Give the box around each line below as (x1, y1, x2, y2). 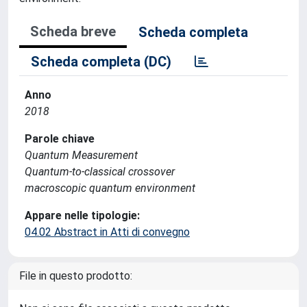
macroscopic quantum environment (25, 182, 195, 195)
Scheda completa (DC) (31, 53, 171, 70)
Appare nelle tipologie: (25, 209, 140, 222)
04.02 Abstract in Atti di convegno (25, 225, 190, 238)
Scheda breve (30, 23, 116, 40)
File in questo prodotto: (19, 269, 132, 282)
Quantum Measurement (25, 149, 138, 162)
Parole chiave (25, 132, 95, 145)
